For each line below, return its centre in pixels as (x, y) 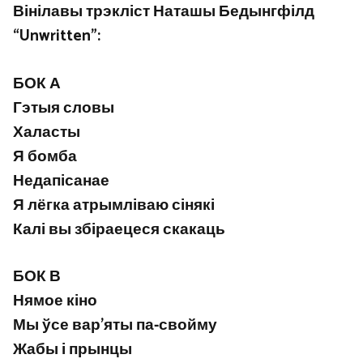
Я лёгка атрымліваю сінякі (114, 205)
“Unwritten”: (57, 36)
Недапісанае (61, 181)
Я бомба (45, 156)
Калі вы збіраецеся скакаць (119, 229)
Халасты (47, 132)
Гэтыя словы (64, 108)
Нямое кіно (55, 301)
